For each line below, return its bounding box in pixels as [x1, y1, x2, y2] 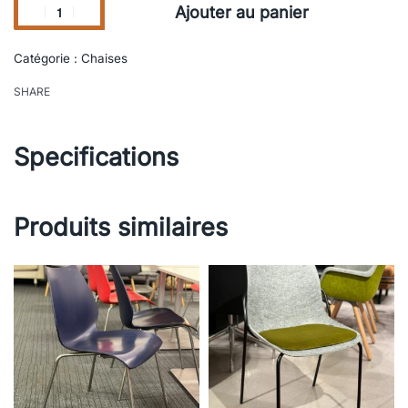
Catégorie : [14, 51, 81, 66]
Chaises [81, 51, 127, 66]
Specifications [14, 142, 178, 173]
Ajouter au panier [175, 2, 309, 22]
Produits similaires [14, 212, 228, 243]
